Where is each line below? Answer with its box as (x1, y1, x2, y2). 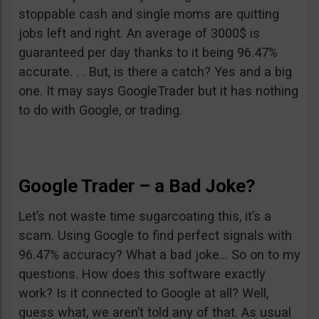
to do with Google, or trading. (19, 103, 182, 117)
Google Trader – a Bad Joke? (19, 175, 256, 197)
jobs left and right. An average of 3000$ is (19, 26, 260, 41)
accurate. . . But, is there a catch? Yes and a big (19, 64, 292, 79)
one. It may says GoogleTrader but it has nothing (19, 83, 298, 98)
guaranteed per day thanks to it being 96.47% (19, 45, 278, 60)
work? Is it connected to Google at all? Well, (19, 286, 268, 300)
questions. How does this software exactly (19, 266, 266, 281)
